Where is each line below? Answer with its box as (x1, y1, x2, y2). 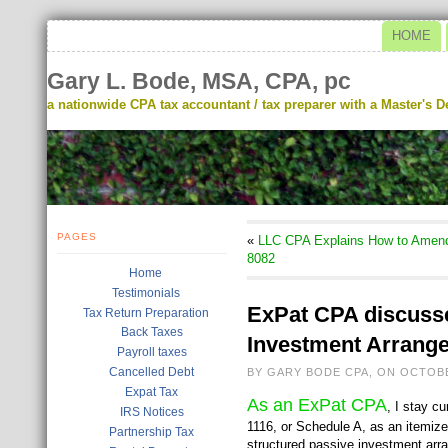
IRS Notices (119, 405, 184, 419)
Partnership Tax (109, 425, 194, 439)
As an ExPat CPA (247, 395, 387, 415)
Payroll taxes (116, 345, 187, 359)
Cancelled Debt (109, 365, 194, 379)
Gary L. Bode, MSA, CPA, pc (47, 68, 351, 94)
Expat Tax (125, 385, 178, 399)
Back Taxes (120, 325, 183, 339)
